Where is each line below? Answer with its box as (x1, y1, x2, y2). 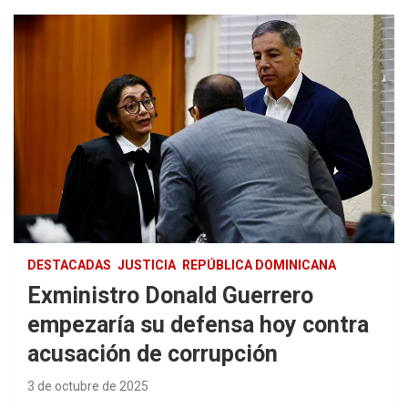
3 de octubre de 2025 (27, 379, 148, 394)
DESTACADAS (27, 258, 111, 273)
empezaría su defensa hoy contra (27, 311, 369, 339)
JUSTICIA (117, 258, 176, 273)
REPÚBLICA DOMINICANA (182, 258, 336, 273)
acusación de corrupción (27, 341, 278, 368)
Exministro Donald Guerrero (27, 282, 313, 310)
